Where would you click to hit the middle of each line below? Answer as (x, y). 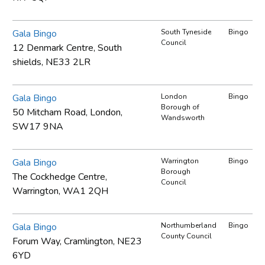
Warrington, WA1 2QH (60, 191)
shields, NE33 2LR (51, 62)
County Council (186, 236)
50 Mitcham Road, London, (67, 112)
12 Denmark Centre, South (67, 48)
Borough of (180, 107)
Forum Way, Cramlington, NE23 (77, 241)
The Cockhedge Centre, (60, 177)
